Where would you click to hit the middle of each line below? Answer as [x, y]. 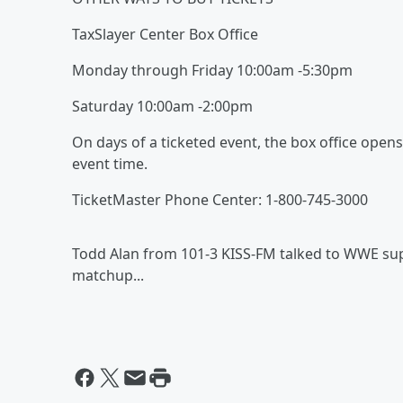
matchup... [108, 275]
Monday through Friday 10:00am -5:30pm [212, 70]
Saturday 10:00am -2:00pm [162, 106]
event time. [110, 163]
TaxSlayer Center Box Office [165, 34]
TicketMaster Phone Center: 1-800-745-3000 [220, 199]
